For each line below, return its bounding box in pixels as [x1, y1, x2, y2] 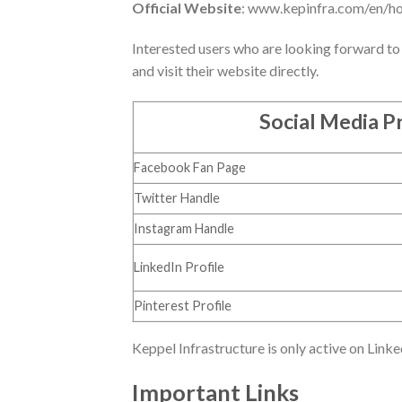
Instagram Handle [134, 221, 234, 237]
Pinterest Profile [134, 298, 232, 314]
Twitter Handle [134, 190, 220, 206]
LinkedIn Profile [134, 259, 224, 275]
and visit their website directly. [132, 62, 319, 80]
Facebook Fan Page [134, 160, 246, 176]
